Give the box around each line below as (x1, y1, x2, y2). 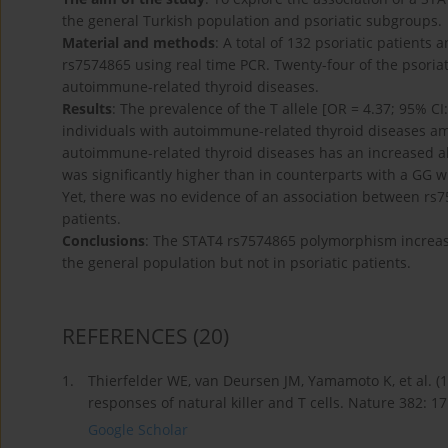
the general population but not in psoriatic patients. (62, 253, 411, 273)
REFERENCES (62, 322, 188, 351)
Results (62, 99, 112, 119)
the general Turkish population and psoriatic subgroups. (62, 11, 442, 31)
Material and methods (62, 33, 215, 53)
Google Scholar (88, 420, 188, 440)
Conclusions (62, 231, 145, 251)
